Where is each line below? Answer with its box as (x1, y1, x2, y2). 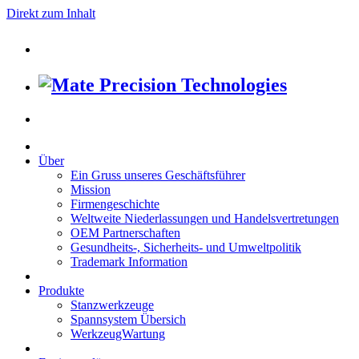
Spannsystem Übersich (71, 312, 186, 326)
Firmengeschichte (71, 196, 159, 211)
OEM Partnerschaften (71, 225, 180, 240)
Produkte (38, 283, 84, 297)
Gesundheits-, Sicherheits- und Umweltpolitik (71, 240, 301, 254)
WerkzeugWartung (71, 326, 165, 341)
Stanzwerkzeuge (71, 297, 154, 312)
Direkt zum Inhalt (6, 6, 95, 20)
